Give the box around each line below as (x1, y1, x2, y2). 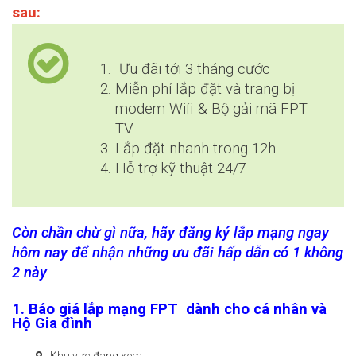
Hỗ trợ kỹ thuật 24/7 (115, 159, 246, 177)
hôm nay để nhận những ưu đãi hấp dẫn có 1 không (12, 243, 343, 261)
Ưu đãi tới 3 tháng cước (119, 60, 274, 78)
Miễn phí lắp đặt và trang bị (115, 79, 295, 98)
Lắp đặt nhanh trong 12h (115, 139, 280, 157)
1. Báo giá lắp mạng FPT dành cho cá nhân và (12, 300, 327, 318)
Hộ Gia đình (12, 314, 92, 332)
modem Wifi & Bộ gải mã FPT (115, 99, 308, 118)
